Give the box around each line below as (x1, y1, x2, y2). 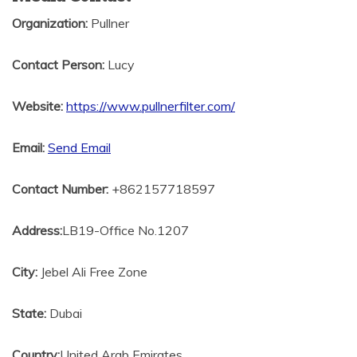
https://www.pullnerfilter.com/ (66, 97, 235, 114)
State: (12, 304, 46, 321)
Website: (12, 97, 63, 114)
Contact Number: (12, 180, 108, 197)
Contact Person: (12, 56, 104, 73)
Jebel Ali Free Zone (37, 263, 147, 280)
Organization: (12, 14, 88, 31)
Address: (12, 222, 62, 238)
